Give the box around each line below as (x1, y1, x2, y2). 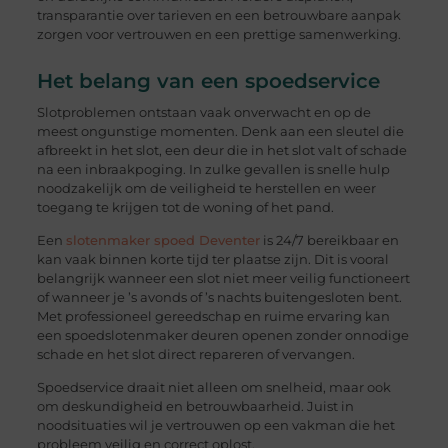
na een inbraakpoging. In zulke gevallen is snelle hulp (36, 160, 390, 177)
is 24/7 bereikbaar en (259, 232, 399, 249)
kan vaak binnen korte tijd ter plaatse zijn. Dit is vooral (36, 251, 389, 268)
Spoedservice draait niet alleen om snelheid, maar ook (36, 379, 391, 396)
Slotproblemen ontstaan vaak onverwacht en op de (36, 103, 371, 120)
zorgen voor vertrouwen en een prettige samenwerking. (36, 25, 401, 42)
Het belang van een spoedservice (36, 68, 380, 93)
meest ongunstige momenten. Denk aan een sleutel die (36, 122, 404, 139)
